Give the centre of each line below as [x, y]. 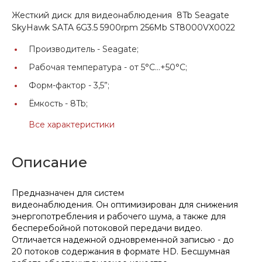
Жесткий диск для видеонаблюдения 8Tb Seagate [120, 15]
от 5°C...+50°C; [158, 67]
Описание [49, 162]
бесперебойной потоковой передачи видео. [107, 228]
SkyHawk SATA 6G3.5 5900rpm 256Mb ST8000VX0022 [123, 27]
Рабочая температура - [79, 67]
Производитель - [65, 49]
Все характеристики [72, 124]
